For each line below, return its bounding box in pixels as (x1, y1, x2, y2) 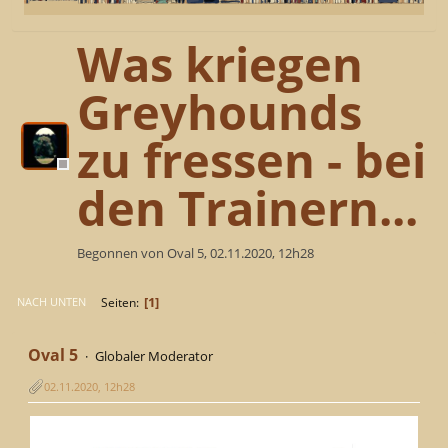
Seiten (101, 293, 136, 311)
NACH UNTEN (17, 294, 86, 310)
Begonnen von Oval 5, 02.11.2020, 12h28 (77, 244, 314, 263)
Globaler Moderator (94, 346, 213, 365)
